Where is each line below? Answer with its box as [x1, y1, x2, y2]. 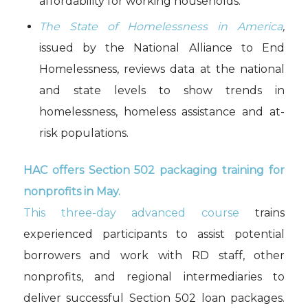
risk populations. [38, 126, 129, 140]
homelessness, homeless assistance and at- [38, 104, 285, 118]
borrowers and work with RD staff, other [23, 248, 285, 262]
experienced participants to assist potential [23, 227, 285, 241]
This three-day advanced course [23, 206, 240, 219]
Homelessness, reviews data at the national [38, 62, 285, 76]
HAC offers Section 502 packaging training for [23, 163, 285, 177]
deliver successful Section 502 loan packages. [23, 291, 285, 305]
